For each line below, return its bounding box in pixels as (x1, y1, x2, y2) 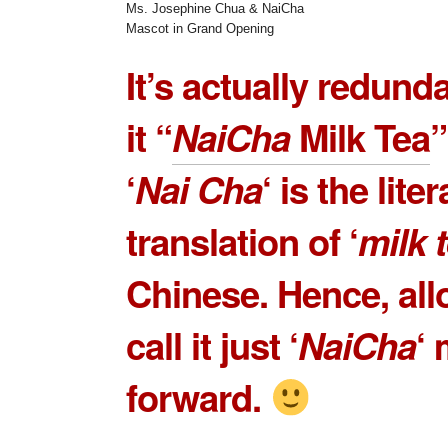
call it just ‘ (126, 318, 298, 371)
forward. (126, 370, 270, 423)
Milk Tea (290, 110, 430, 163)
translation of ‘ (126, 214, 358, 267)
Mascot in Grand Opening (126, 20, 274, 36)
